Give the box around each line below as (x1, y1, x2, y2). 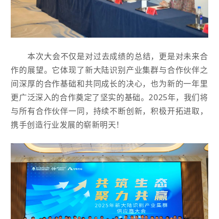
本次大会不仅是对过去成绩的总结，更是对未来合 (27, 50, 208, 62)
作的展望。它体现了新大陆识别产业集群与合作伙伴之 (11, 64, 208, 75)
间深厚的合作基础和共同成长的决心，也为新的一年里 (11, 78, 208, 89)
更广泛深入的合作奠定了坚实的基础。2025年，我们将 (11, 91, 208, 103)
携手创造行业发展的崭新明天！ (11, 119, 125, 130)
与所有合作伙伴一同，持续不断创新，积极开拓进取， (11, 105, 208, 116)
